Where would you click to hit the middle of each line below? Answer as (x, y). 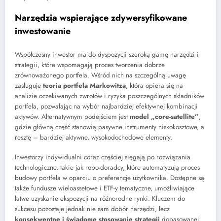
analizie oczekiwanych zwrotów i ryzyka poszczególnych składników (110, 96)
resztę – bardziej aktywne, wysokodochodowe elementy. (93, 137)
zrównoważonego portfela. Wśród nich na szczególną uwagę (100, 75)
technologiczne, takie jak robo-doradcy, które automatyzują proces (107, 168)
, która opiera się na (154, 85)
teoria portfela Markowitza (84, 85)
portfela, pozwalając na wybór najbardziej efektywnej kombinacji (106, 106)
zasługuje (29, 85)
